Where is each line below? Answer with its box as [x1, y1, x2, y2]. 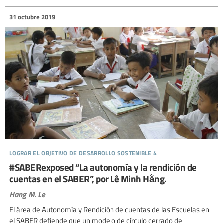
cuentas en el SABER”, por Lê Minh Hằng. [9, 171, 167, 185]
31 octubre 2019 [9, 12, 55, 21]
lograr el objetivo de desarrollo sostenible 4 [9, 145, 157, 158]
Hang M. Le [9, 188, 45, 200]
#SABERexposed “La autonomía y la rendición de [9, 160, 197, 174]
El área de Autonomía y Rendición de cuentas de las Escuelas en [9, 204, 209, 214]
